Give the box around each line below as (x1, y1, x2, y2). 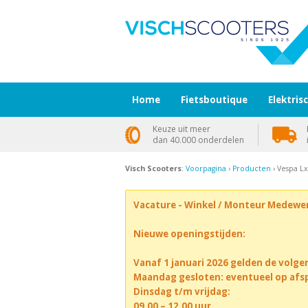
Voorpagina (186, 164, 226, 173)
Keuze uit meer (153, 123, 210, 135)
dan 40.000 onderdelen (153, 134, 244, 146)
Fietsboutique (181, 93, 247, 106)
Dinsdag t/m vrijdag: (133, 285, 230, 298)
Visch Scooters (125, 164, 181, 173)
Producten (232, 164, 271, 173)
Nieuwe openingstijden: (133, 227, 245, 240)
